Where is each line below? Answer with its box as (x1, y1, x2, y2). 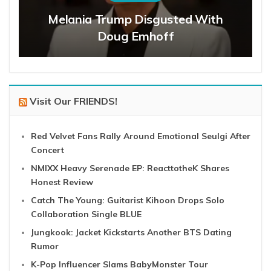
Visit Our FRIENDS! (30, 95, 117, 108)
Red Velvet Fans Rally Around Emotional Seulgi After (31, 131, 250, 142)
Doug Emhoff (97, 28, 174, 44)
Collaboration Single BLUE (31, 209, 142, 220)
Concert (31, 145, 64, 156)
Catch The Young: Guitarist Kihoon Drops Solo (31, 195, 224, 206)
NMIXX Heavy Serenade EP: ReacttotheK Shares (31, 163, 229, 174)
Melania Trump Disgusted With (48, 11, 223, 27)
